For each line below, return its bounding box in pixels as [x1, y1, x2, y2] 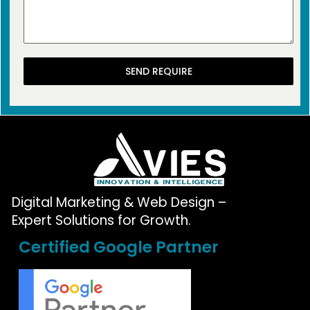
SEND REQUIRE [125, 64, 192, 79]
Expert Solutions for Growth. [12, 211, 191, 230]
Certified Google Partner [19, 236, 219, 259]
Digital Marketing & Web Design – [12, 193, 226, 212]
